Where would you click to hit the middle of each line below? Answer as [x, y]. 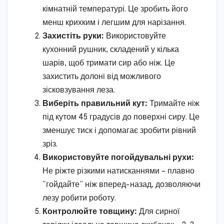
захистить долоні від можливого [102, 76]
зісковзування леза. [79, 90]
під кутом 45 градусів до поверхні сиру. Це [121, 117]
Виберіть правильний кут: [95, 103]
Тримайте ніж [173, 103]
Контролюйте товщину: [90, 211]
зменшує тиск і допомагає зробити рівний [119, 130]
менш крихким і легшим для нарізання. [114, 22]
